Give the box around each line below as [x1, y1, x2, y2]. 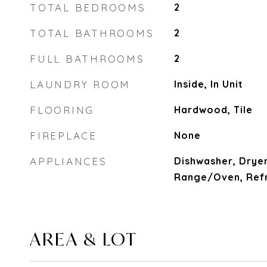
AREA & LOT [30, 228, 138, 250]
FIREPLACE [30, 129, 97, 142]
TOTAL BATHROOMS [30, 27, 154, 39]
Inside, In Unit [173, 78, 243, 90]
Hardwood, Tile [173, 104, 253, 116]
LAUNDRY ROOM [30, 78, 131, 91]
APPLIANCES [30, 155, 107, 167]
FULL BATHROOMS [30, 52, 145, 65]
